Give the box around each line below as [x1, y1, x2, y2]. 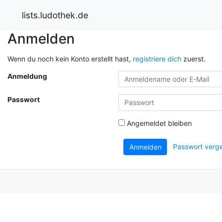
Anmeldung [7, 71, 47, 80]
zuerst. [181, 54, 206, 63]
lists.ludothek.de [22, 9, 88, 20]
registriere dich [133, 54, 181, 63]
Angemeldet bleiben [125, 118, 192, 127]
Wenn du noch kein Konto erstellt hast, [7, 54, 133, 63]
